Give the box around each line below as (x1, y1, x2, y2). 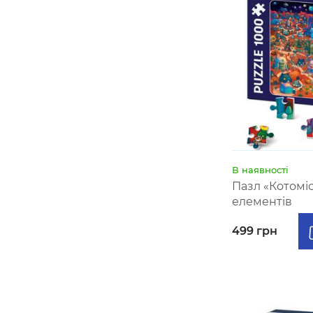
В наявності (232, 164, 289, 175)
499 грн (232, 224, 277, 238)
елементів (232, 195, 292, 208)
